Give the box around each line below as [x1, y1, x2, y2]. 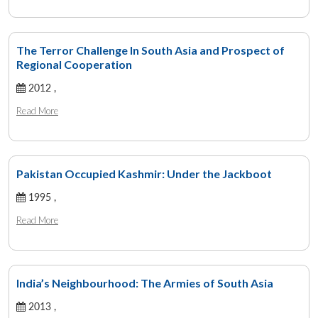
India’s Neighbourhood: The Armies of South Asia [16, 275, 273, 290]
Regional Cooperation [16, 57, 132, 71]
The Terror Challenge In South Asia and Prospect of [16, 43, 285, 57]
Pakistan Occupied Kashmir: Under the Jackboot [16, 166, 272, 180]
